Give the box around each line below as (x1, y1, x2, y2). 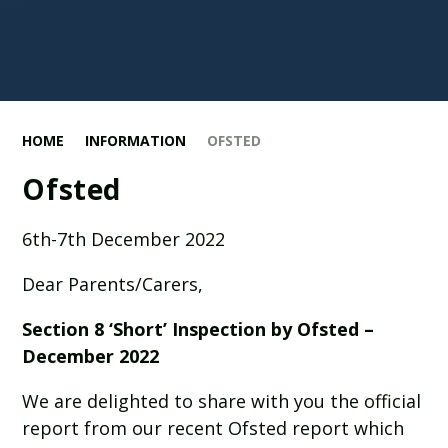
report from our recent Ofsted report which (22, 416, 405, 441)
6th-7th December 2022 (22, 227, 226, 252)
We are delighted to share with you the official (22, 389, 422, 414)
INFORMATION (85, 131, 187, 151)
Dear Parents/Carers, (22, 272, 204, 297)
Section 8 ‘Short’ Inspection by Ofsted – (22, 317, 375, 342)
